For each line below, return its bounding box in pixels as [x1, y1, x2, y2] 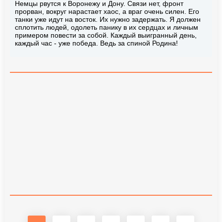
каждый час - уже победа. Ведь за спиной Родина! [15, 39, 178, 47]
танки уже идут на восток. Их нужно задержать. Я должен [15, 15, 201, 23]
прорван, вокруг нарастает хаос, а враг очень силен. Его [15, 7, 199, 15]
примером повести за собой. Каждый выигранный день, [15, 31, 197, 39]
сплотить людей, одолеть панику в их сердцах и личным [15, 23, 198, 31]
